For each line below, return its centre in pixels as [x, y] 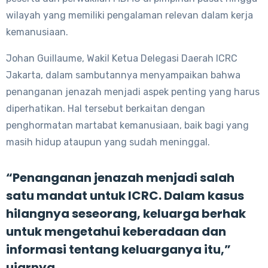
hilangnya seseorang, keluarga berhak [126, 213]
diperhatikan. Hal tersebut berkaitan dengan [106, 108]
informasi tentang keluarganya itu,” [118, 249]
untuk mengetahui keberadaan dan [116, 231]
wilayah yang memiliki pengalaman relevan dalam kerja [130, 15]
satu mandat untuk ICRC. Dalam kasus [125, 195]
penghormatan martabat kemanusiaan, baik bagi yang [127, 125]
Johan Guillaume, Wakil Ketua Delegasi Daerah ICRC [122, 58]
